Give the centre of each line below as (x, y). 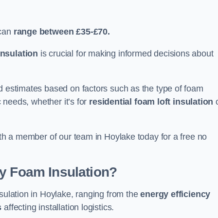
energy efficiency (175, 194)
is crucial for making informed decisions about (126, 54)
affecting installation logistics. (58, 207)
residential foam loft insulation (151, 102)
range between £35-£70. (60, 32)
